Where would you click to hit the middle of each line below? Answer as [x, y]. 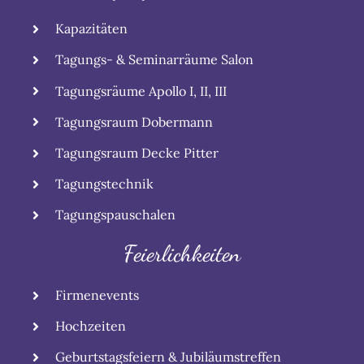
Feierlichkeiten [182, 253]
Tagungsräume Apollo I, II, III [141, 91]
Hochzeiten [91, 326]
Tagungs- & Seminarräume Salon [155, 60]
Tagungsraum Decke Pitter [137, 152]
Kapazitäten [92, 29]
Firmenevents [97, 295]
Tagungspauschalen [116, 215]
